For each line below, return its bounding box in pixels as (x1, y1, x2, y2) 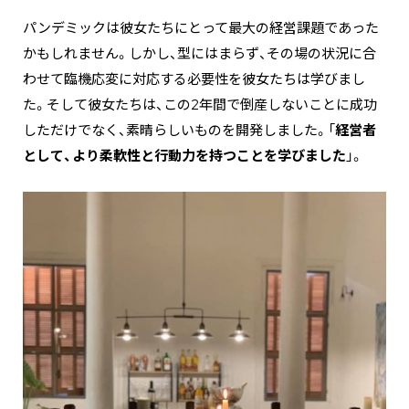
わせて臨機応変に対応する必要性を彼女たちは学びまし (23, 69, 365, 89)
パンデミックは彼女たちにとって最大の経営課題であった (23, 18, 379, 37)
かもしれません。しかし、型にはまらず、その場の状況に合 (23, 44, 376, 63)
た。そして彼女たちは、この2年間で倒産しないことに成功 (23, 95, 377, 114)
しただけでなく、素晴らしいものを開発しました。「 (23, 121, 335, 140)
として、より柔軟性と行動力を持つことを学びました (23, 146, 346, 165)
